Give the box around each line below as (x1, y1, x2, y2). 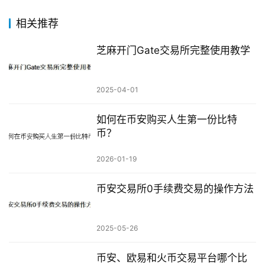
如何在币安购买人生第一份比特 (96, 113, 237, 125)
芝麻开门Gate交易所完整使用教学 (96, 44, 250, 56)
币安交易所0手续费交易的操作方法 (96, 183, 254, 195)
